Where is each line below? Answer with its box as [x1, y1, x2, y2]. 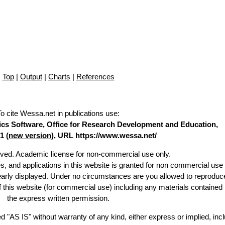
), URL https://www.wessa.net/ [51, 131, 157, 140]
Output [20, 72, 42, 81]
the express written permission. [7, 194, 109, 202]
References [76, 72, 115, 81]
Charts [48, 72, 70, 81]
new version [9, 131, 51, 140]
